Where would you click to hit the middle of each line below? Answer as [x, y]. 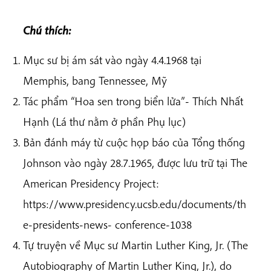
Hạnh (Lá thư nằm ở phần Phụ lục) [104, 122]
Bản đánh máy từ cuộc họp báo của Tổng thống [134, 142]
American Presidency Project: [91, 184]
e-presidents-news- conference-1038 [107, 225]
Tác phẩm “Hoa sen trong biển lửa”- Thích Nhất [133, 101]
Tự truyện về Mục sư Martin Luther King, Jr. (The [135, 245]
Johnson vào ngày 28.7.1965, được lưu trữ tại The [135, 163]
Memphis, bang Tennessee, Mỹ [95, 81]
